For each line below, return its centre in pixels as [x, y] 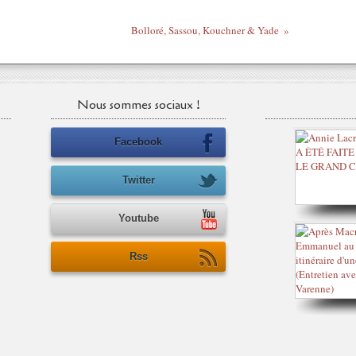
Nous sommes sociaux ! [138, 105]
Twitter [138, 180]
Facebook [138, 142]
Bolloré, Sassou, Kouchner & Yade [205, 30]
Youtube [138, 218]
